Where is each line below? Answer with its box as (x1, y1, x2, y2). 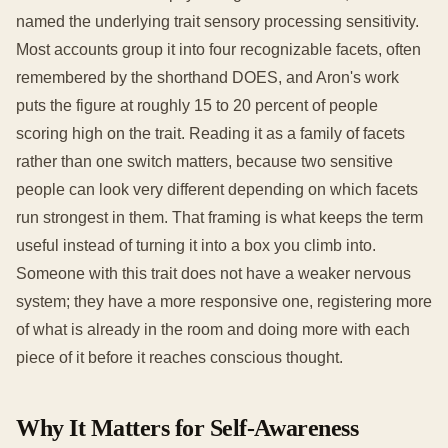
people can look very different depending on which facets (16, 181, 418, 198)
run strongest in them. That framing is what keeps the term (16, 209, 423, 226)
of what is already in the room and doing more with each (16, 321, 410, 338)
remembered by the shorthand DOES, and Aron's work (16, 69, 399, 86)
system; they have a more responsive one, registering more (16, 293, 432, 310)
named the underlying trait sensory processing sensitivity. (16, 13, 419, 30)
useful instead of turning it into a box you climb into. (16, 237, 376, 254)
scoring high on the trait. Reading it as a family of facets (16, 125, 405, 142)
